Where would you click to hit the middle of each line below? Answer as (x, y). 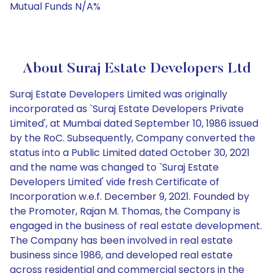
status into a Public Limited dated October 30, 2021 (130, 153)
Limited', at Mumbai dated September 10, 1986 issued (134, 123)
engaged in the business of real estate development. (136, 226)
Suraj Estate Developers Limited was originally (119, 94)
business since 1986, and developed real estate (121, 255)
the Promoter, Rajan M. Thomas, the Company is (125, 211)
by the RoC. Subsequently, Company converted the (133, 138)
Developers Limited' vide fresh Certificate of (115, 182)
